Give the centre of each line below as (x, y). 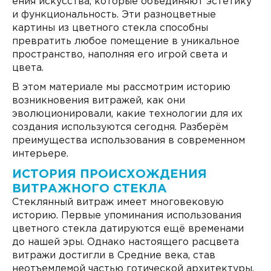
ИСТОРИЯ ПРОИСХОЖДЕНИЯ (110, 174)
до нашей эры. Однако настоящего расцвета (126, 242)
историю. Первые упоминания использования (127, 216)
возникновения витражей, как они (99, 101)
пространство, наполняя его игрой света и (120, 55)
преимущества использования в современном (129, 141)
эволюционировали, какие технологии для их (128, 114)
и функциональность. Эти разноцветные (114, 15)
